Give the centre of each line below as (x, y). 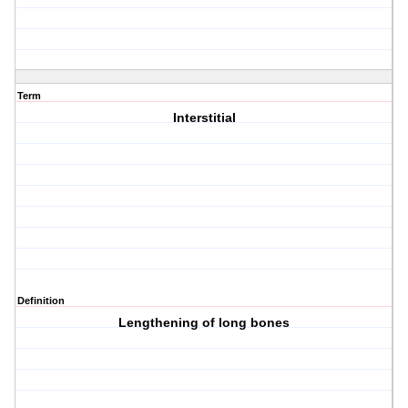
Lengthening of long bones (204, 323)
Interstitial (204, 118)
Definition (41, 301)
